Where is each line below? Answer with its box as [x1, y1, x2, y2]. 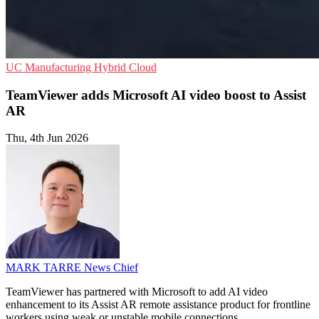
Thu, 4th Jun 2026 [6, 132, 88, 145]
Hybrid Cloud [94, 61, 157, 73]
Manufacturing [25, 61, 94, 73]
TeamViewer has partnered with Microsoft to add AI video [6, 286, 268, 298]
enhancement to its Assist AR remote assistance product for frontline [6, 298, 310, 311]
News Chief [84, 261, 138, 274]
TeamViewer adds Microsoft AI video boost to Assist [6, 87, 306, 103]
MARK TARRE [6, 261, 84, 274]
